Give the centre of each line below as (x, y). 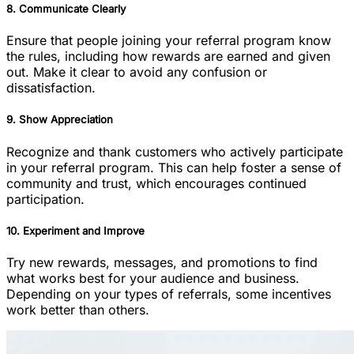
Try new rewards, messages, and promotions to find (162, 262)
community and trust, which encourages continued (156, 183)
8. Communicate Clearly (66, 9)
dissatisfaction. (51, 88)
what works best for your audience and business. (153, 278)
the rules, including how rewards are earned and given (168, 56)
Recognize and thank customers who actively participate (175, 151)
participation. (45, 199)
